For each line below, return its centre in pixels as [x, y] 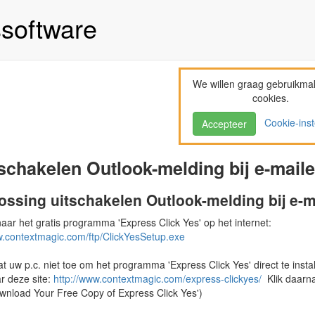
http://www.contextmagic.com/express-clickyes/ [157, 278]
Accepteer [225, 124]
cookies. [271, 98]
